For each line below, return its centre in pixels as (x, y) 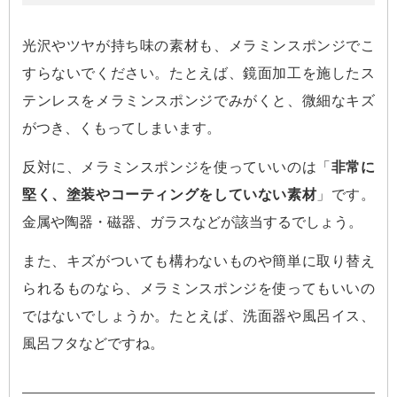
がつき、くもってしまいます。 (121, 128)
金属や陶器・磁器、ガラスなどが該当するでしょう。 (192, 222)
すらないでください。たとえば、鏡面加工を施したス (198, 73)
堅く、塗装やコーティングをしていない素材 (170, 194)
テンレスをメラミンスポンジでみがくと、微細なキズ (198, 100)
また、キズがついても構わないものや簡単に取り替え (198, 261)
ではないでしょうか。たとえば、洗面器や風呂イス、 (198, 315)
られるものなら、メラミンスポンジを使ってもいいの (198, 288)
